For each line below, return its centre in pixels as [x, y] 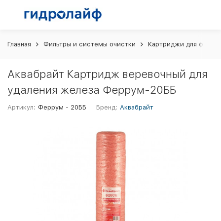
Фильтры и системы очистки [90, 44]
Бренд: [107, 107]
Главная [19, 44]
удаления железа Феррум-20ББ [92, 90]
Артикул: [21, 107]
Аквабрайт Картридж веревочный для [108, 74]
